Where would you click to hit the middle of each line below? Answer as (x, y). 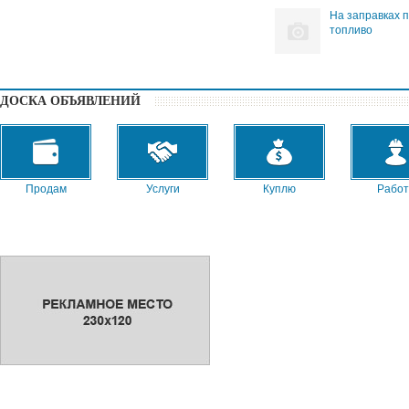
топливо (351, 30)
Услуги (163, 189)
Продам (46, 189)
